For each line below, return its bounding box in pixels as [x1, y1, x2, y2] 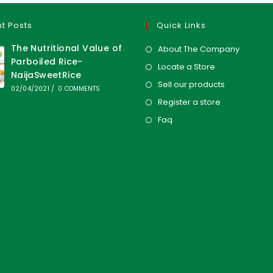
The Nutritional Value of [10, 42, 122, 55]
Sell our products [158, 79, 225, 91]
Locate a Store [158, 61, 215, 73]
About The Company [158, 43, 239, 55]
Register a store [158, 96, 221, 108]
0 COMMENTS [58, 84, 101, 94]
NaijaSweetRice [10, 69, 82, 82]
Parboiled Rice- [10, 55, 83, 68]
